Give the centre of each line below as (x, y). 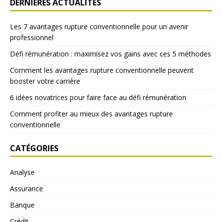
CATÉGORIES (34, 148)
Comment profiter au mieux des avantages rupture (91, 114)
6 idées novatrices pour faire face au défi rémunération (98, 98)
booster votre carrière (45, 81)
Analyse (22, 172)
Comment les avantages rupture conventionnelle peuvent (102, 70)
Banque (22, 205)
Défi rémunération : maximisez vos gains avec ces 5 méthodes (111, 54)
